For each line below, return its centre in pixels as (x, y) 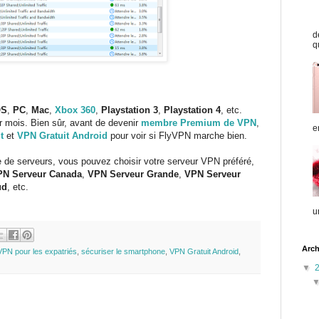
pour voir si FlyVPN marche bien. (177, 135)
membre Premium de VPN (199, 122)
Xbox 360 (75, 110)
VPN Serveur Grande (132, 174)
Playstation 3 (130, 110)
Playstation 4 (192, 110)
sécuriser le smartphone (123, 252)
